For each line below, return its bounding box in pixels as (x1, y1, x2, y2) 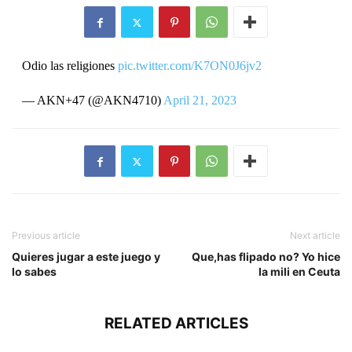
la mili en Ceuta (258, 265, 340, 279)
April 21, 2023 (163, 93, 236, 108)
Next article (290, 229, 340, 242)
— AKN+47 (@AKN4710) (21, 93, 163, 108)
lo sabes (12, 265, 57, 279)
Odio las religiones (21, 59, 118, 73)
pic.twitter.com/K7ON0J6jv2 (117, 59, 262, 73)
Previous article (12, 229, 80, 242)
